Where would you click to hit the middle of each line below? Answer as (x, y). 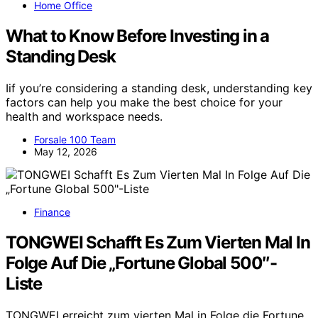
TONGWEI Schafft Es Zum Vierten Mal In (158, 243)
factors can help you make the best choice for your (144, 103)
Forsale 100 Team (75, 140)
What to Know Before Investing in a (138, 36)
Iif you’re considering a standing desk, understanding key (159, 88)
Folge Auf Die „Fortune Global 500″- (141, 263)
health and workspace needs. (84, 117)
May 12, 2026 (66, 152)
